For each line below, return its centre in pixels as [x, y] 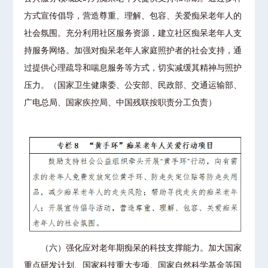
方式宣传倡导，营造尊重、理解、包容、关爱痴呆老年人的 [133, 16]
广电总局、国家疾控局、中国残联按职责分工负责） [121, 103]
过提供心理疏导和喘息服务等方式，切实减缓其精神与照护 [133, 68]
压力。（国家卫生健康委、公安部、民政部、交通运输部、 [133, 86]
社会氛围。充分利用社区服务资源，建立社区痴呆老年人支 [133, 33]
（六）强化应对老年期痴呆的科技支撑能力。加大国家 [133, 248]
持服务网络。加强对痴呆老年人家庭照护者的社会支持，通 [133, 51]
